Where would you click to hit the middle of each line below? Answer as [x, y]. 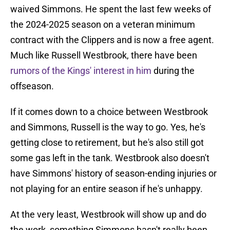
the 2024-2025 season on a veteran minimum [103, 25]
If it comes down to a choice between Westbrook [109, 112]
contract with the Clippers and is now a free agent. [112, 40]
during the [173, 71]
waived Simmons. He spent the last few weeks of [111, 9]
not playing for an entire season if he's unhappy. [107, 189]
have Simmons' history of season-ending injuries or [113, 174]
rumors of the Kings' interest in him [81, 71]
